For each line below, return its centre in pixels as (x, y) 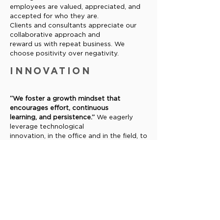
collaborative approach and (55, 35)
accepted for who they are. (54, 16)
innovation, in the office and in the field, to (79, 136)
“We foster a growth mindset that (65, 99)
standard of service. (42, 174)
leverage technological (47, 127)
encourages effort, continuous (59, 108)
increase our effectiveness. (53, 146)
